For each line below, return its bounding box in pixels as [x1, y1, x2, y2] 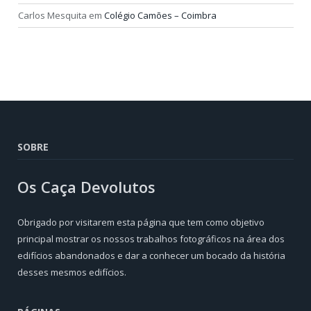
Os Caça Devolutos [17, 176, 155, 197]
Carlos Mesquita [18, 9, 87, 22]
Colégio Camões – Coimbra [104, 9, 217, 22]
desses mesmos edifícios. [17, 266, 126, 278]
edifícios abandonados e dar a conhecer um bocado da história [17, 249, 285, 262]
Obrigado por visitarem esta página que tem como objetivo [17, 216, 264, 228]
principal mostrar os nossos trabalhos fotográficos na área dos [17, 233, 285, 245]
